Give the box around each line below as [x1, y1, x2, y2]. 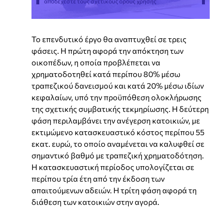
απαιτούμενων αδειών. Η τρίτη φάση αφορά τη [31, 185, 197, 195]
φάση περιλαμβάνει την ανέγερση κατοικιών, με [31, 115, 200, 125]
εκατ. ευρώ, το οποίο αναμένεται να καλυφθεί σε [31, 139, 204, 148]
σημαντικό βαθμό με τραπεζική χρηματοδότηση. [31, 150, 204, 160]
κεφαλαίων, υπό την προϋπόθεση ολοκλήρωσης [31, 92, 201, 102]
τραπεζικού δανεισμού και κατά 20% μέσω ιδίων [31, 80, 204, 90]
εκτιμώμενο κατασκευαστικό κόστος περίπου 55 [31, 127, 204, 137]
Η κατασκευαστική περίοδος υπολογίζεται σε [31, 162, 194, 171]
